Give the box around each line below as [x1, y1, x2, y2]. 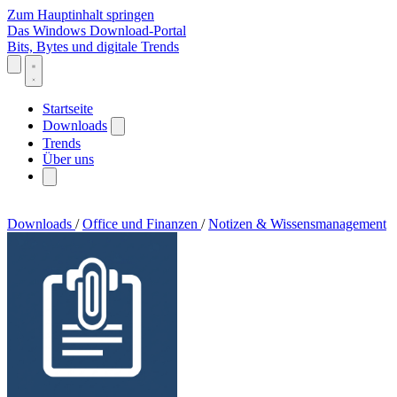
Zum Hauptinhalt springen [7, 7, 154, 22]
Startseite [43, 101, 93, 116]
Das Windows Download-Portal [7, 23, 186, 38]
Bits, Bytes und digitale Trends [7, 39, 179, 54]
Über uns [43, 152, 94, 167]
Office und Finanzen [82, 216, 201, 231]
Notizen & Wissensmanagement [208, 216, 386, 231]
